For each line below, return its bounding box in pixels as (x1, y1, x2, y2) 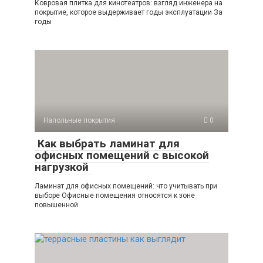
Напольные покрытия (43, 116, 115, 125)
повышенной (35, 201, 78, 210)
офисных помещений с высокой (35, 149, 209, 163)
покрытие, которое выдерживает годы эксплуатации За (35, 8, 222, 17)
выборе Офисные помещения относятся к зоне (35, 191, 195, 200)
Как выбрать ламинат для (35, 137, 180, 151)
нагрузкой (35, 160, 92, 174)
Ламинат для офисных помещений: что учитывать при (35, 182, 217, 191)
